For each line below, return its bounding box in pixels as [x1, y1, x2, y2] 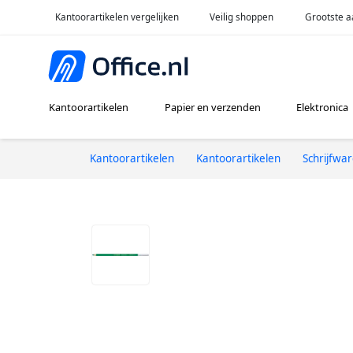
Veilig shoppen [210, 10, 274, 23]
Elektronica [295, 100, 348, 115]
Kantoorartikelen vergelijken [54, 10, 179, 23]
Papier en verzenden [164, 100, 261, 115]
